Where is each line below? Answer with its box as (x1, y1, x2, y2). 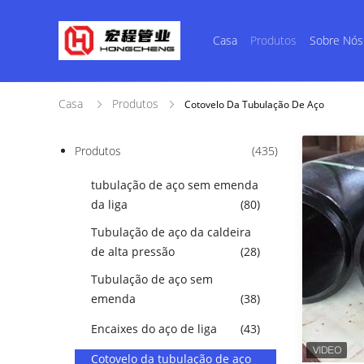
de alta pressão (91, 244, 175, 259)
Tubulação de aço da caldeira (91, 224, 251, 240)
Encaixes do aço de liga (91, 321, 217, 336)
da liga (91, 197, 128, 212)
